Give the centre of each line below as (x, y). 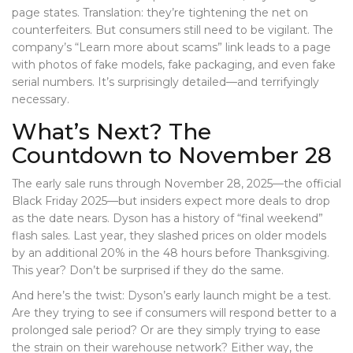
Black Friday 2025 (59, 201)
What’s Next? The (111, 132)
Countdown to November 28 (172, 156)
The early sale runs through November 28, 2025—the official (176, 184)
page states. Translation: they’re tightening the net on (160, 13)
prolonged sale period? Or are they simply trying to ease (166, 331)
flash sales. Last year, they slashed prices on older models (169, 236)
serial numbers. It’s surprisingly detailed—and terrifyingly (165, 82)
